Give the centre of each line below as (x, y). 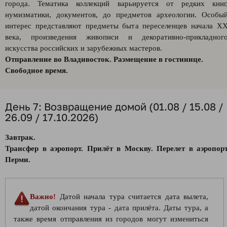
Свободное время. (36, 70)
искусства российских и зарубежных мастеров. (84, 48)
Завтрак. (20, 137)
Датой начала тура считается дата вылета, (132, 197)
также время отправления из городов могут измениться (111, 219)
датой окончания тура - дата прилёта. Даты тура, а (119, 208)
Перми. (18, 160)
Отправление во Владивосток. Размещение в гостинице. (104, 59)
